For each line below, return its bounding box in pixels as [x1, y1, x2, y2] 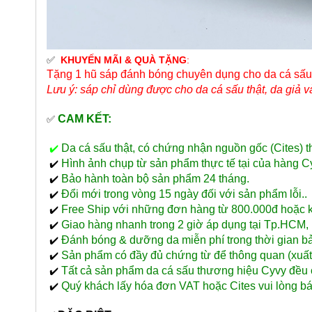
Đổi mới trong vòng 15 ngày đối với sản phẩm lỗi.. [61, 187, 307, 200]
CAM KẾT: [54, 112, 111, 125]
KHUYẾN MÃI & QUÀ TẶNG [57, 54, 187, 65]
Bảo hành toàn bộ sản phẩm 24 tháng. [61, 172, 249, 185]
